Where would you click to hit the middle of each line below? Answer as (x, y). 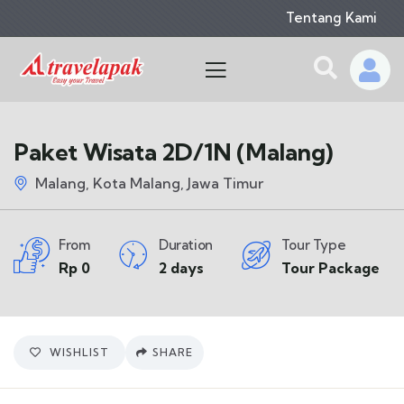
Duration (186, 245)
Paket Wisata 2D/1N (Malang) (173, 152)
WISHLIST (79, 352)
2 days (181, 268)
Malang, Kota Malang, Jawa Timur (149, 183)
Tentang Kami (331, 18)
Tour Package (330, 268)
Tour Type (313, 245)
